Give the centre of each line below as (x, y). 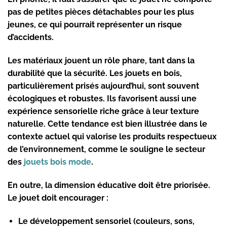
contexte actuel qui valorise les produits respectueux (112, 137)
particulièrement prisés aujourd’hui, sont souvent (103, 86)
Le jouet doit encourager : (58, 198)
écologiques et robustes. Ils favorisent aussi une (102, 99)
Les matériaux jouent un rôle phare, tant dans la (101, 61)
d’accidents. (31, 37)
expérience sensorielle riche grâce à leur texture (103, 111)
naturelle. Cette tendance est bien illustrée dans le (107, 124)
